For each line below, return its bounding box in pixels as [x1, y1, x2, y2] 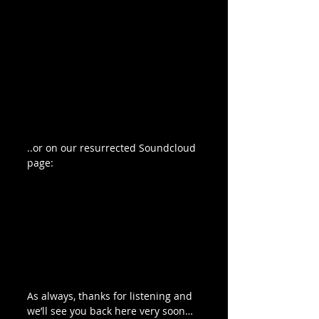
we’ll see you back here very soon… [27, 303, 193, 318]
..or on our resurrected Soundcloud [27, 140, 199, 155]
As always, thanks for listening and [27, 288, 195, 303]
